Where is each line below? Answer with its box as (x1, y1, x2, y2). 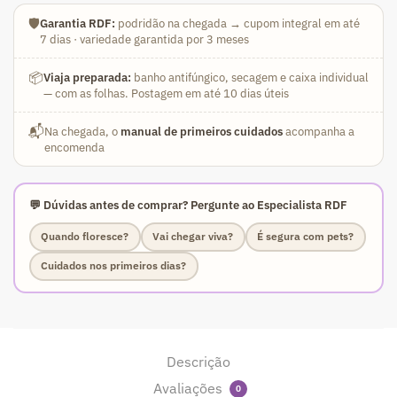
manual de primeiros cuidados (121, 124, 283, 138)
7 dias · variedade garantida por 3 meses (40, 32, 249, 46)
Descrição (167, 353, 230, 371)
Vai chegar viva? (152, 230, 233, 243)
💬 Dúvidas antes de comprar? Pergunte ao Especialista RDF (28, 197, 347, 213)
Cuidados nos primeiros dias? (41, 259, 186, 272)
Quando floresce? (41, 230, 128, 243)
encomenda (44, 140, 105, 154)
